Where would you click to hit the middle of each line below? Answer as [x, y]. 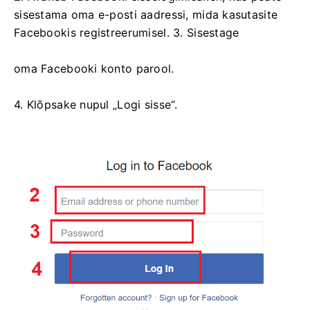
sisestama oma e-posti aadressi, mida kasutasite [146, 15]
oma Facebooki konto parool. [94, 69]
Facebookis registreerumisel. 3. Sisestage [127, 33]
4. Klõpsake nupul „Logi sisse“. [96, 105]
